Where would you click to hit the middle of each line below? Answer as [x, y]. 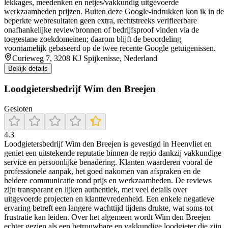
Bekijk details [28, 69]
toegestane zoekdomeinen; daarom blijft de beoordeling [93, 39]
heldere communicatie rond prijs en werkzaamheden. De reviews [108, 180]
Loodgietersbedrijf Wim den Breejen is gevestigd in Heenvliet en [108, 144]
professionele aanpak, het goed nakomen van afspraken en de [102, 171]
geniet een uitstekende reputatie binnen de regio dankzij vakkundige [113, 153]
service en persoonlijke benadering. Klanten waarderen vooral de [108, 162]
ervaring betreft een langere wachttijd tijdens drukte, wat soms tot [108, 208]
